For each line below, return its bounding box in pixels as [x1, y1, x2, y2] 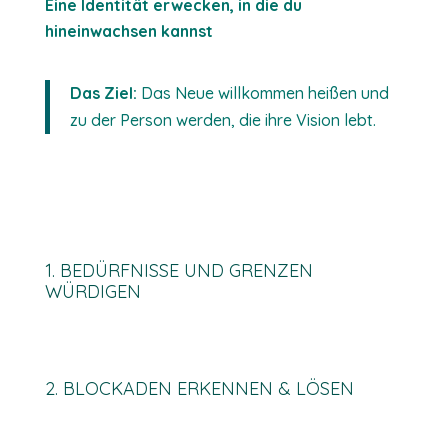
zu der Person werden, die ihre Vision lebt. [69, 110, 376, 130]
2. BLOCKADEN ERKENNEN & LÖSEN [44, 377, 354, 400]
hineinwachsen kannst [44, 21, 213, 41]
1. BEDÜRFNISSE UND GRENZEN [44, 259, 313, 282]
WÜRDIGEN [44, 280, 141, 303]
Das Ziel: [69, 83, 137, 103]
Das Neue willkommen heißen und [136, 83, 389, 103]
